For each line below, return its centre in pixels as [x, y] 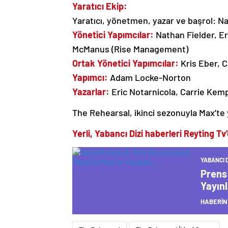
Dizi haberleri [155, 133]
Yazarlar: [91, 92]
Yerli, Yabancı [101, 133]
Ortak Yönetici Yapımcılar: [125, 63]
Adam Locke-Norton [149, 77]
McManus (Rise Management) [130, 49]
